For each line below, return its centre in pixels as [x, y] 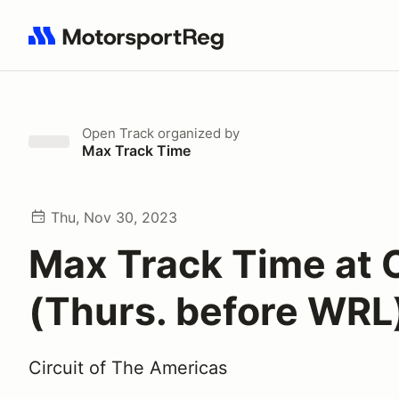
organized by [197, 133]
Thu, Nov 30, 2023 [114, 217]
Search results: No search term [131, 45]
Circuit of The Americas [128, 368]
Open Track [118, 133]
